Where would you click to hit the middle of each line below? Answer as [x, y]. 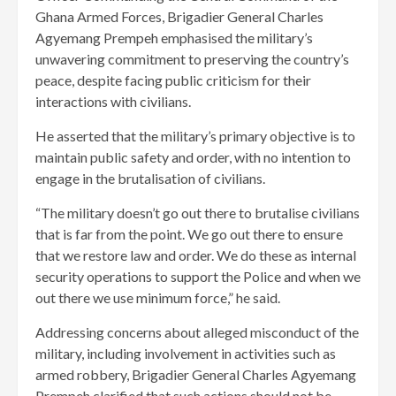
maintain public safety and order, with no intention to [193, 157]
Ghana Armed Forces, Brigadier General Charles [179, 17]
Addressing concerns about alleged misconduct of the [197, 332]
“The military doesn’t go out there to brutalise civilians [198, 213]
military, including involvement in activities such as [186, 354]
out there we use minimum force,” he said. [158, 298]
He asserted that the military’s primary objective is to [195, 136]
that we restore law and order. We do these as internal [196, 255]
